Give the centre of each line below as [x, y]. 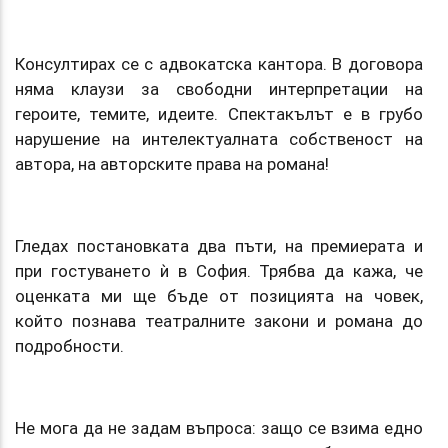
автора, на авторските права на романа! [174, 163]
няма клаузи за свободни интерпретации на [219, 88]
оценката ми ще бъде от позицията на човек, [219, 295]
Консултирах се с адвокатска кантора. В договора [219, 63]
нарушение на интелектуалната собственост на [219, 138]
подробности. [69, 345]
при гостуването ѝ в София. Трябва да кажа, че [219, 270]
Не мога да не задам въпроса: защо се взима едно [219, 427]
